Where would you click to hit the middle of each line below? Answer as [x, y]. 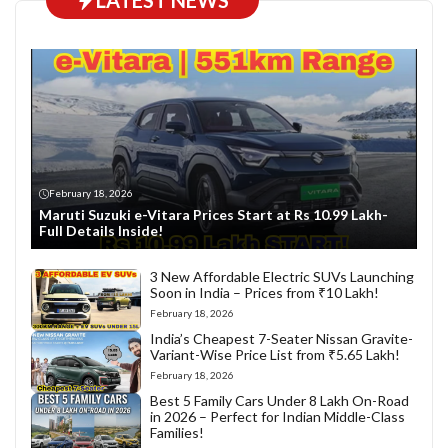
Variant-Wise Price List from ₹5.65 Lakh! [274, 355]
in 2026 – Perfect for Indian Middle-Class [277, 417]
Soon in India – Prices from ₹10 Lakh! [273, 293]
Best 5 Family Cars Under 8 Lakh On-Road [279, 401]
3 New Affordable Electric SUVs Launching [281, 277]
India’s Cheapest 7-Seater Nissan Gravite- [281, 339]
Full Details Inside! [101, 231]
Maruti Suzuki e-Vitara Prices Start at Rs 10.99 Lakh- [213, 215]
